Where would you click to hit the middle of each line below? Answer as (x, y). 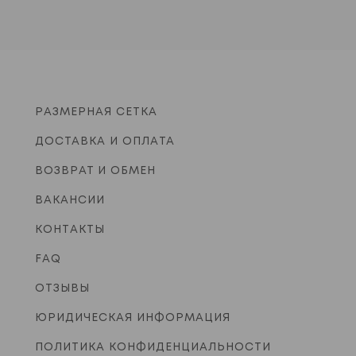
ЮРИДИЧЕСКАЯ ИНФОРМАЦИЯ (133, 318)
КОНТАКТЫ (70, 230)
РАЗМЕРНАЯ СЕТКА (96, 112)
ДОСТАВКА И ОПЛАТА (105, 142)
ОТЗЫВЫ (62, 289)
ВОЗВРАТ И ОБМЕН (95, 171)
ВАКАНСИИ (70, 201)
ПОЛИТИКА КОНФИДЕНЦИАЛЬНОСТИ (153, 348)
